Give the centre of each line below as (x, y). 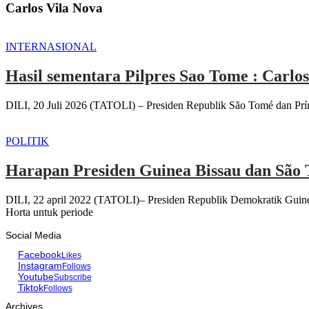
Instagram (40, 265)
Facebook (39, 254)
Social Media (33, 235)
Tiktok (30, 287)
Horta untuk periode (49, 212)
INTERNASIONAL (51, 47)
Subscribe (72, 277)
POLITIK (27, 141)
